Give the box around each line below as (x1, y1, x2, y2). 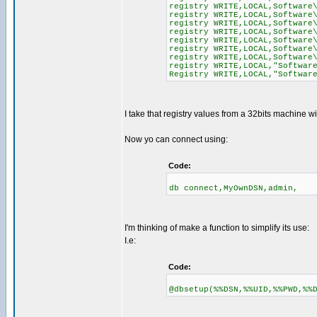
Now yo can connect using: (125, 134, 228, 144)
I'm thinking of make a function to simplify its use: (125, 223, 309, 233)
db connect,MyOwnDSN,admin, (168, 184, 298, 192)
